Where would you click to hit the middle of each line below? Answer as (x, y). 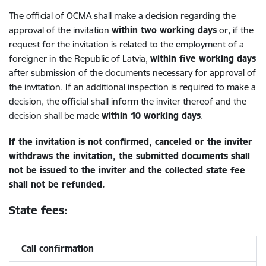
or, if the (235, 30)
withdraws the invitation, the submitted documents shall (129, 156)
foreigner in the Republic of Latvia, (80, 58)
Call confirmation (58, 248)
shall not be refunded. (57, 184)
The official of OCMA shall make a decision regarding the (122, 16)
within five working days (203, 58)
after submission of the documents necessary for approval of (132, 73)
